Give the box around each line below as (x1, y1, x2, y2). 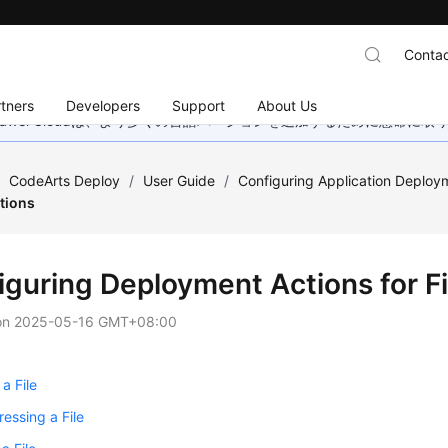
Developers (66, 96, 141, 114)
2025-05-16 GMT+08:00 (14, 313, 178, 330)
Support (172, 96, 226, 114)
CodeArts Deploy (9, 172, 121, 189)
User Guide (143, 172, 216, 189)
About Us (257, 96, 318, 114)
